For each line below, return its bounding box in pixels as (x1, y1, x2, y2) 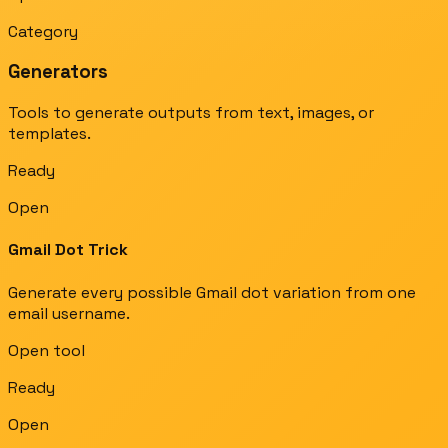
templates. (8, 123, 91, 145)
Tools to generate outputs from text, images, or (8, 102, 374, 124)
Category (8, 20, 78, 42)
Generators (8, 60, 108, 84)
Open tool (8, 339, 85, 361)
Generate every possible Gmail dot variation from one (8, 281, 416, 303)
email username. (8, 302, 130, 324)
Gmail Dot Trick (8, 239, 128, 261)
